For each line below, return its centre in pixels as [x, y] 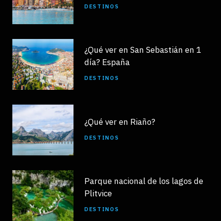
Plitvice [98, 194]
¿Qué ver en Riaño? [120, 122]
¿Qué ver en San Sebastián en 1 [143, 50]
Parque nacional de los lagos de [144, 181]
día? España [107, 62]
